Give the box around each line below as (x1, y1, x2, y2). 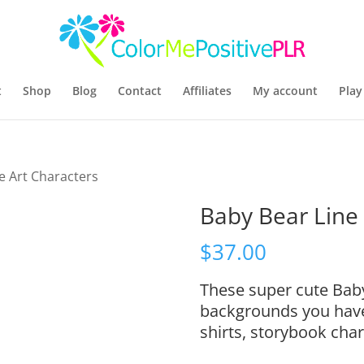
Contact (117, 83, 162, 98)
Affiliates (182, 83, 232, 98)
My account (252, 83, 318, 98)
